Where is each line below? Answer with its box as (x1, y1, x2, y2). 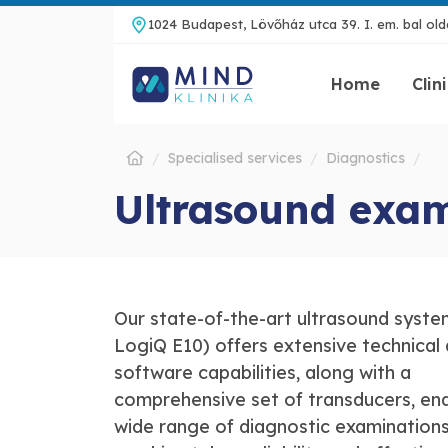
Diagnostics (326, 149, 405, 167)
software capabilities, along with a (114, 361, 411, 384)
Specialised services (168, 149, 302, 167)
